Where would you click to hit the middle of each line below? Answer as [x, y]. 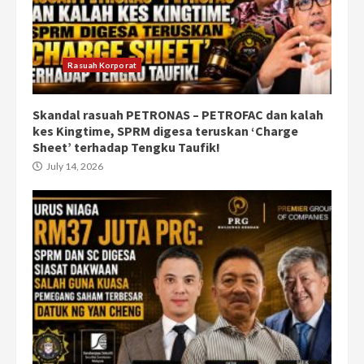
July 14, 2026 [74, 167]
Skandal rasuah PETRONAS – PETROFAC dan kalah [178, 115]
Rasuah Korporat [102, 65]
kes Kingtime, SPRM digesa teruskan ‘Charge [165, 131]
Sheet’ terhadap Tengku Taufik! [126, 147]
